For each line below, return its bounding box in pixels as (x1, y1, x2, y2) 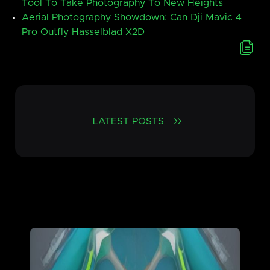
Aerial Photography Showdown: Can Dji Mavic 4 (22, 13, 242, 23)
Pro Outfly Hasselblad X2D (22, 27, 145, 37)
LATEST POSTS (93, 116, 165, 127)
